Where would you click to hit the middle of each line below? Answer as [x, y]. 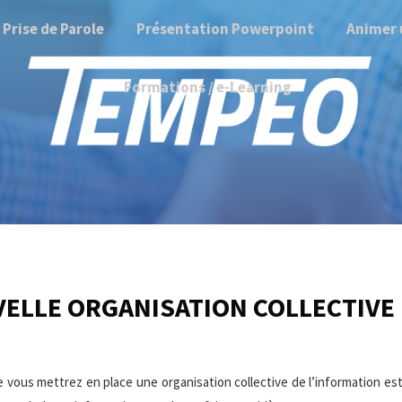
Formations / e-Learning [208, 87]
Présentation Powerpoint [225, 29]
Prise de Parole [53, 29]
